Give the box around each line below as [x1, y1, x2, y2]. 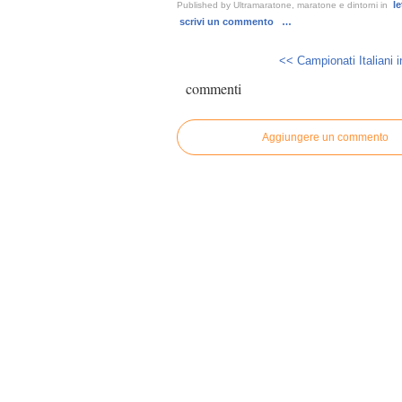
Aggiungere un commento [261, 130, 389, 144]
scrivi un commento [179, 15, 276, 27]
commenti [186, 78, 241, 98]
